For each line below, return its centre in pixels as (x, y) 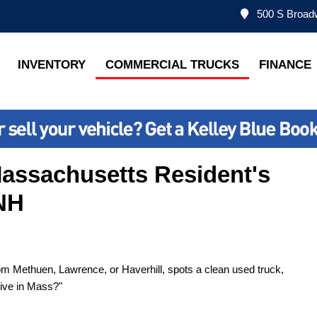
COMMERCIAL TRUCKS (173, 64)
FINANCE (286, 64)
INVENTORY (52, 64)
